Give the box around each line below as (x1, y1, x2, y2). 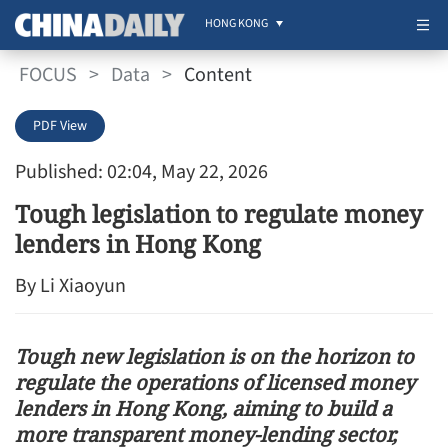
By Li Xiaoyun (15, 272, 126, 300)
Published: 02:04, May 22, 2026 (15, 158, 268, 186)
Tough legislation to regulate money (15, 197, 423, 230)
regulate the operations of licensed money (15, 369, 415, 396)
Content (184, 60, 252, 89)
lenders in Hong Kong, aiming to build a (15, 395, 392, 422)
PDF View (33, 116, 87, 136)
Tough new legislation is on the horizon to (15, 343, 414, 370)
